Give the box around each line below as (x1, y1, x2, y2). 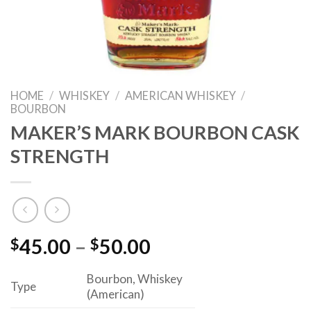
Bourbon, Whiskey (86, 271, 183, 287)
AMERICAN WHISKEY (124, 89, 236, 102)
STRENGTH (10, 144, 109, 168)
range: (150, 253, 208, 277)
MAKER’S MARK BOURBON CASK (10, 121, 299, 144)
